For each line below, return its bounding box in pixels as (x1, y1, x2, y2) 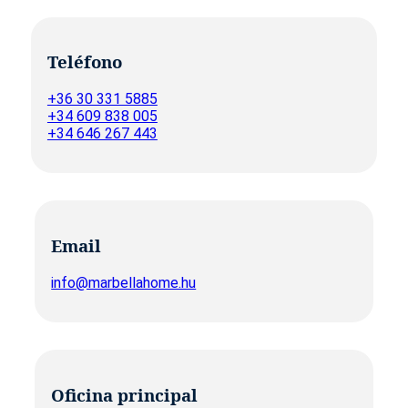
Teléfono (46, 50, 122, 74)
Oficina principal (51, 382, 199, 406)
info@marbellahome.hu (51, 273, 197, 291)
